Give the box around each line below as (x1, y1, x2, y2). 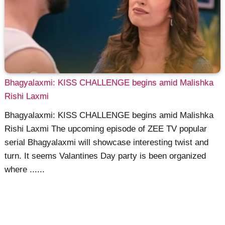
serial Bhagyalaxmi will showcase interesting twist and (5, 138, 209, 148)
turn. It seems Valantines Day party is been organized (5, 151, 206, 161)
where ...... (5, 165, 45, 175)
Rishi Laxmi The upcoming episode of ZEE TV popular (5, 124, 207, 134)
